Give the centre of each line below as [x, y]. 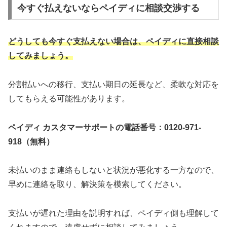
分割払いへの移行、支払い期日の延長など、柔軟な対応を [113, 84]
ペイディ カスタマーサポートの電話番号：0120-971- [105, 127]
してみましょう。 [41, 55]
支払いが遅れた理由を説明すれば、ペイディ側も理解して [113, 213]
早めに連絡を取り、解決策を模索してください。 [97, 184]
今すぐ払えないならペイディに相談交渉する [108, 8]
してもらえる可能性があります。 [69, 98]
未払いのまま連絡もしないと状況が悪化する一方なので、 [113, 170]
